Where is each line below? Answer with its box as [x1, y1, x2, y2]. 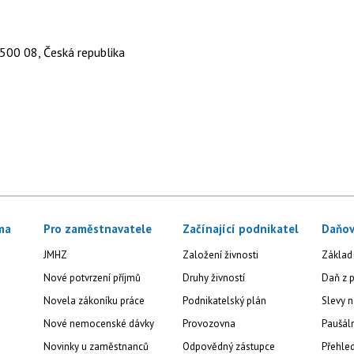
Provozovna [182, 316, 235, 330]
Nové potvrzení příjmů [43, 270, 141, 284]
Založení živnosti [182, 247, 258, 262]
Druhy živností [182, 270, 245, 284]
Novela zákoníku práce [43, 293, 145, 307]
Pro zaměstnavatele [43, 220, 153, 236]
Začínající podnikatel [182, 220, 299, 236]
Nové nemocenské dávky [43, 316, 155, 330]
